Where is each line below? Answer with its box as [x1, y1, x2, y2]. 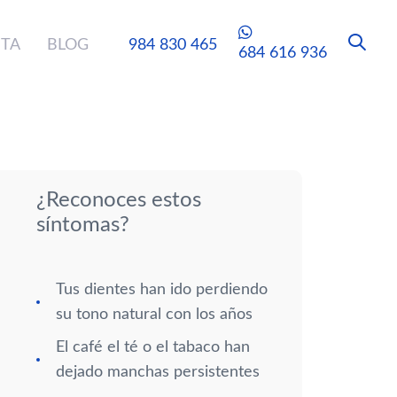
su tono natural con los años [56, 307, 253, 323]
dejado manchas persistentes [56, 364, 260, 380]
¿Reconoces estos [36, 190, 201, 211]
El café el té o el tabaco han [56, 339, 250, 355]
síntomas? [36, 214, 129, 236]
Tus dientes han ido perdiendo [56, 282, 268, 298]
